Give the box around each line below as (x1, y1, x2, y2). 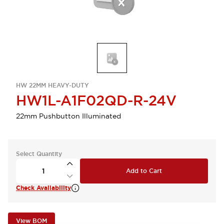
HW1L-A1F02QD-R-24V (16, 91, 176, 109)
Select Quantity (16, 150, 62, 158)
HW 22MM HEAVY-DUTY (16, 81, 89, 89)
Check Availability (16, 184, 71, 192)
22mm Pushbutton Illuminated (16, 111, 121, 120)
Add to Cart (126, 167, 162, 175)
